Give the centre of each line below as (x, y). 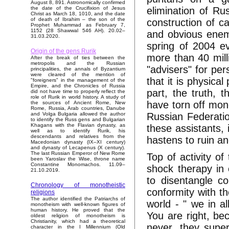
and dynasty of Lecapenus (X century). (78, 148)
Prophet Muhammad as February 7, (78, 25)
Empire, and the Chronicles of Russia (78, 86)
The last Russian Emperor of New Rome (78, 153)
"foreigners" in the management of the (78, 80)
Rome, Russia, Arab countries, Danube (78, 108)
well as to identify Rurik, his (78, 131)
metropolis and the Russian (78, 63)
